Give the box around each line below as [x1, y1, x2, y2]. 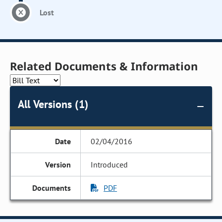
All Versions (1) [18, 97, 88, 111]
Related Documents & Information [10, 58, 198, 73]
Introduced [91, 160, 128, 169]
